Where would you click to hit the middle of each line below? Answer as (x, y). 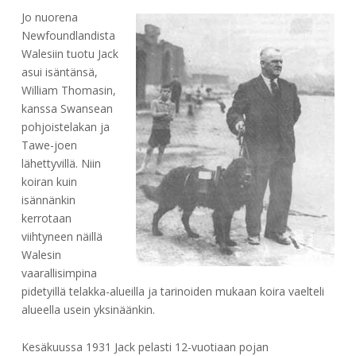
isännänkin (48, 200)
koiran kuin (49, 182)
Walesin (41, 255)
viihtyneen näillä (62, 237)
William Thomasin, (68, 91)
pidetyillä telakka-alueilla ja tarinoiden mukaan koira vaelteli (172, 292)
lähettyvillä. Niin (61, 164)
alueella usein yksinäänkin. (88, 310)
